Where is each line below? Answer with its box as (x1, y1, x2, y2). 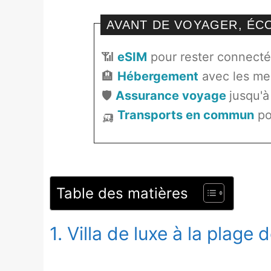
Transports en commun (117, 107, 254, 122)
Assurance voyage (115, 88, 229, 103)
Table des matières (56, 184, 188, 202)
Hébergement (117, 68, 198, 83)
